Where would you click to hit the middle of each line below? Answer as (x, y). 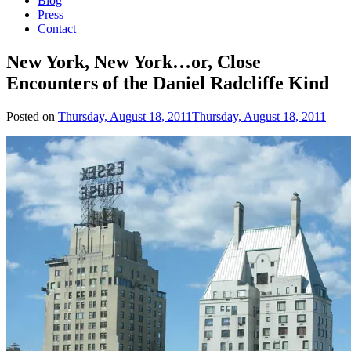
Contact (57, 29)
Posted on (32, 116)
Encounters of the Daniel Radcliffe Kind (168, 83)
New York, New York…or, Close (134, 62)
